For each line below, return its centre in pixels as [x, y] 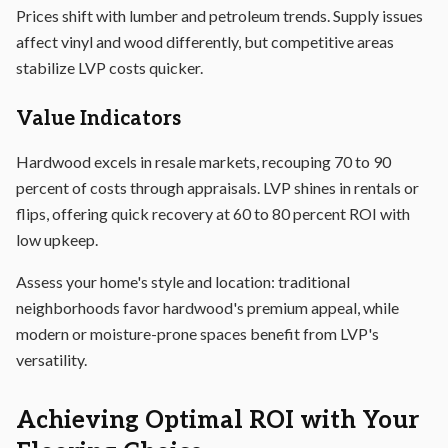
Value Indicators [98, 119]
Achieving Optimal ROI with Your [217, 420]
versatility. [51, 359]
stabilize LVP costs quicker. [109, 67]
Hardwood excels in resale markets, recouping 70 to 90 [203, 161]
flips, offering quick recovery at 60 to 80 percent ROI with [213, 213]
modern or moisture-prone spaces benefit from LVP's [197, 333]
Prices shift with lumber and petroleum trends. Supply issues [219, 15]
